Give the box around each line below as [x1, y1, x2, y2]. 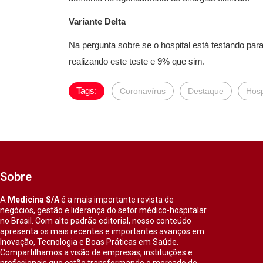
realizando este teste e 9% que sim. [69, 56, 205, 66]
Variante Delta [69, 16, 126, 26]
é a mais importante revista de [59, 195, 174, 204]
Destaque [188, 86, 224, 96]
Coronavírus [120, 86, 166, 96]
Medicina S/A [8, 195, 59, 204]
